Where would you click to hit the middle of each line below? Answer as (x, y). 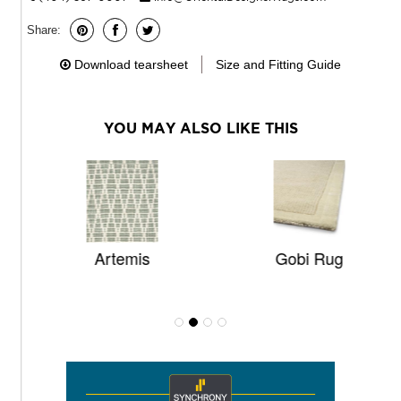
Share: (44, 30)
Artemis (107, 258)
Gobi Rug (294, 258)
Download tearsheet (131, 65)
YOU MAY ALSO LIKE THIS (200, 128)
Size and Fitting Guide (278, 65)
